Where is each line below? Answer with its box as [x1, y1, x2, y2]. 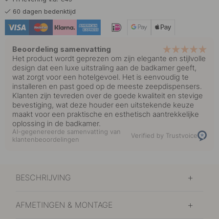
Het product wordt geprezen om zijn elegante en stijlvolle [12, 53, 206, 63]
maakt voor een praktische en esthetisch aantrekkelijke [12, 109, 199, 119]
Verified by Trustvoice [131, 131, 197, 139]
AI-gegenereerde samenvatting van [12, 128, 121, 135]
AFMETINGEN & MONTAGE [16, 200, 112, 210]
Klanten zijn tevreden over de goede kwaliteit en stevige [12, 90, 203, 100]
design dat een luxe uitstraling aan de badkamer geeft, [12, 63, 197, 72]
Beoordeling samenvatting [12, 44, 111, 54]
